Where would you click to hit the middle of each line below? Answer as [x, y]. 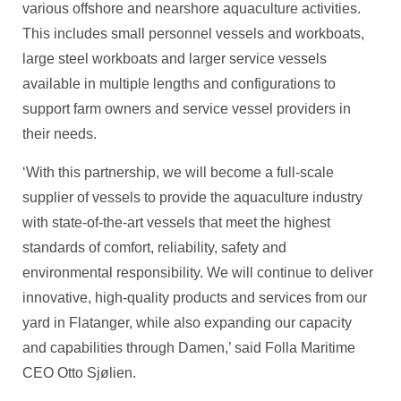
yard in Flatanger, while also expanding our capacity [187, 323]
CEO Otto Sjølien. [79, 373]
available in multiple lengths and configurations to [179, 84]
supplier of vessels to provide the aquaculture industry [192, 197]
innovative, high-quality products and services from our [195, 298]
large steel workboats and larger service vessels [175, 59]
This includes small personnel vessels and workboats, [193, 34]
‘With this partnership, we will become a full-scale [178, 172]
